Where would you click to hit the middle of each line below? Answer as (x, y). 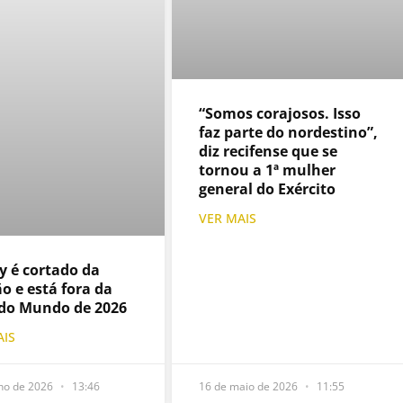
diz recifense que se (269, 151)
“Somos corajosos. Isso (280, 113)
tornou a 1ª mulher (268, 170)
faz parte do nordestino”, (289, 132)
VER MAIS (228, 218)
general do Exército (268, 188)
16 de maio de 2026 (250, 387)
